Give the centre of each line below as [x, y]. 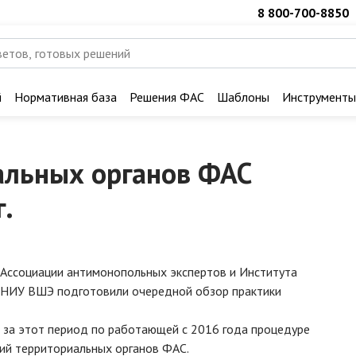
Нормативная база [66, 97]
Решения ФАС [167, 97]
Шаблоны [243, 97]
